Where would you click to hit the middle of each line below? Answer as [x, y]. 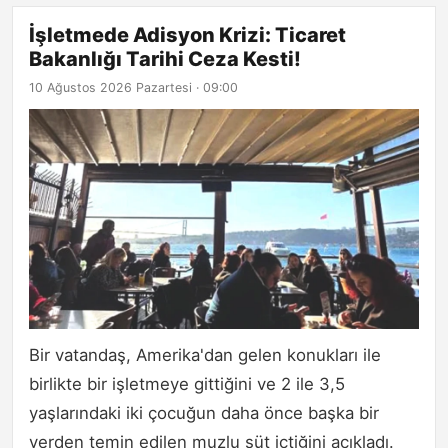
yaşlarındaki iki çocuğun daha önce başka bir [204, 412]
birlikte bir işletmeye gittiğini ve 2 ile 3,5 [187, 383]
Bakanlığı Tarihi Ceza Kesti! [165, 59]
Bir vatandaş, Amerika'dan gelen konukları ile [205, 354]
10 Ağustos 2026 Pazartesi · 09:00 [133, 88]
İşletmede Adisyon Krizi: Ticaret [187, 35]
